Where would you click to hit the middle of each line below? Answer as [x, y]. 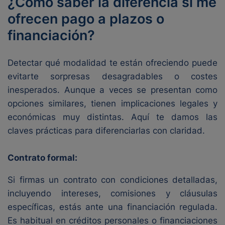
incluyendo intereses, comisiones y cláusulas [113, 193]
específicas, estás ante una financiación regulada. [113, 207]
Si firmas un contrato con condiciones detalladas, [113, 180]
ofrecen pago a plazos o [86, 19]
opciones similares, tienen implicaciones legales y [113, 103]
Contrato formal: [42, 158]
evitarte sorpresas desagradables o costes [113, 76]
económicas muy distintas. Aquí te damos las [113, 117]
